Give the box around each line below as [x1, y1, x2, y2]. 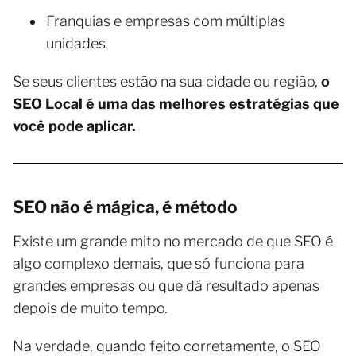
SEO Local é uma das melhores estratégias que [13, 95, 339, 112]
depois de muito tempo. [13, 300, 168, 316]
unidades [46, 35, 106, 52]
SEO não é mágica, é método [13, 197, 238, 217]
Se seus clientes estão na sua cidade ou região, [13, 73, 321, 90]
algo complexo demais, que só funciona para [13, 255, 304, 272]
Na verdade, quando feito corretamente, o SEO [13, 338, 321, 354]
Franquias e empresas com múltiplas [46, 13, 285, 29]
